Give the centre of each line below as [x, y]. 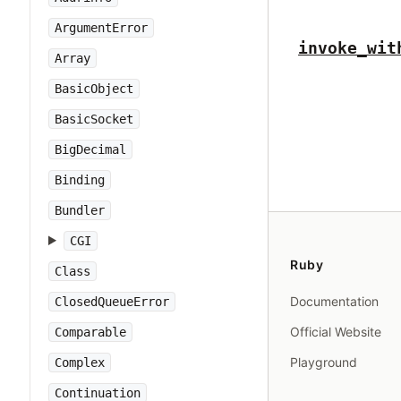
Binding [80, 180]
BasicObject [94, 89]
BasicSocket [94, 119]
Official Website [336, 332]
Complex [80, 363]
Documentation [334, 301]
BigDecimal [90, 149]
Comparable [90, 332]
